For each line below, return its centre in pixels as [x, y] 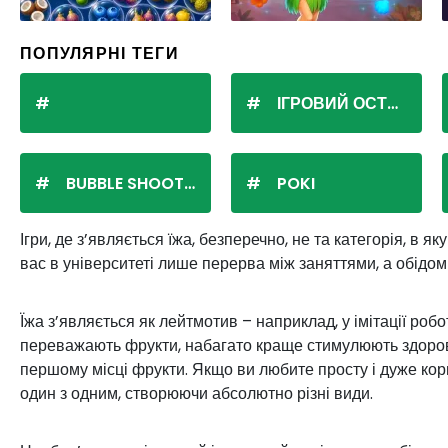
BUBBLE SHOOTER [125, 183]
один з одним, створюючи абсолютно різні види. [196, 393]
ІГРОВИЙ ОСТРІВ [332, 103]
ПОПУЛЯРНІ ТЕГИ [99, 53]
